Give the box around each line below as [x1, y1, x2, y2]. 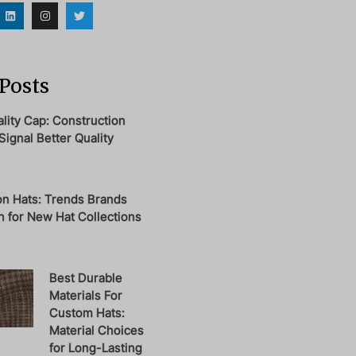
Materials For [49, 287, 123, 303]
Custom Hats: [49, 304, 126, 320]
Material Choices [49, 322, 145, 338]
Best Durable [49, 269, 123, 285]
